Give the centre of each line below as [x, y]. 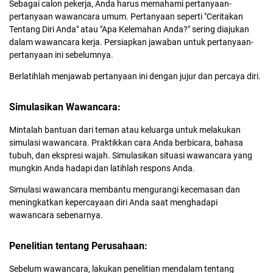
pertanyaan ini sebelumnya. [61, 55]
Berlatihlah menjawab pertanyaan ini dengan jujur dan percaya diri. [135, 76]
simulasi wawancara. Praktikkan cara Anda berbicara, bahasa [126, 143]
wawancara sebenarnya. [56, 215]
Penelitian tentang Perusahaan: [78, 246]
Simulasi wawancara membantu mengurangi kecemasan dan [125, 190]
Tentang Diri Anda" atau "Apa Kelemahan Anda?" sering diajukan [129, 29]
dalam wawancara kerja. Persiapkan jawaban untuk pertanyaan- [131, 42]
